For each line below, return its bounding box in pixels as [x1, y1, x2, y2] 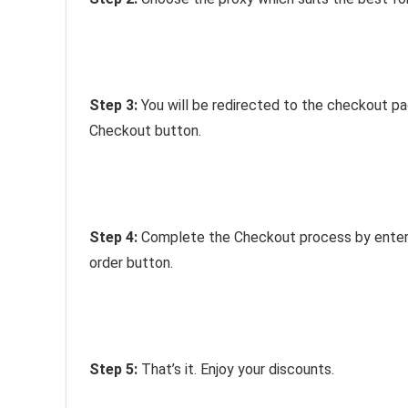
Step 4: [89, 228, 141, 246]
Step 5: [89, 360, 141, 378]
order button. [89, 253, 173, 271]
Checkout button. [89, 121, 201, 139]
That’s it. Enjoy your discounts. [141, 360, 334, 378]
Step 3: [89, 96, 141, 114]
